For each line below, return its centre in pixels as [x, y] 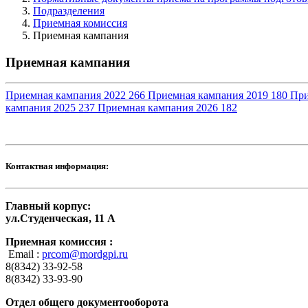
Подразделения [69, 10]
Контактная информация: [57, 166]
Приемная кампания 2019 [209, 96]
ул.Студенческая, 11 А [60, 218]
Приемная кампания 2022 [67, 96]
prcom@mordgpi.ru [85, 254]
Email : [24, 254]
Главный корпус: [48, 206]
